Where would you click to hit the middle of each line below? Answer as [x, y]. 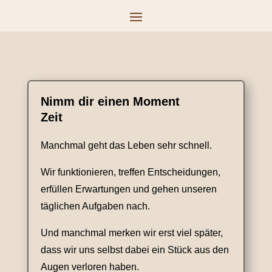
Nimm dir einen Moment [110, 101]
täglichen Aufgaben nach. [95, 206]
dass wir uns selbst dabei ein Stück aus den [134, 250]
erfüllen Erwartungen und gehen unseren [128, 189]
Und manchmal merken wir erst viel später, [131, 233]
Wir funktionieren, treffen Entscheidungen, [130, 172]
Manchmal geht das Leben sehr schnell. [126, 145]
